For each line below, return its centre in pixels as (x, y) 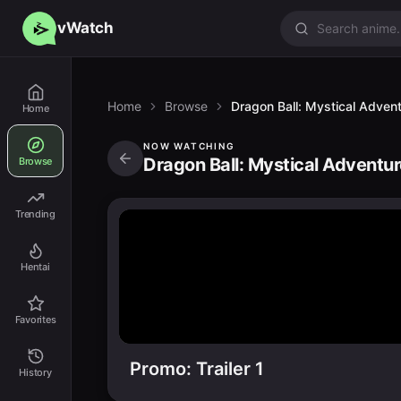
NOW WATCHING (189, 145)
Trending (35, 214)
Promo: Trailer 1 (197, 369)
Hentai (35, 267)
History (35, 372)
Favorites (35, 320)
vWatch (85, 28)
